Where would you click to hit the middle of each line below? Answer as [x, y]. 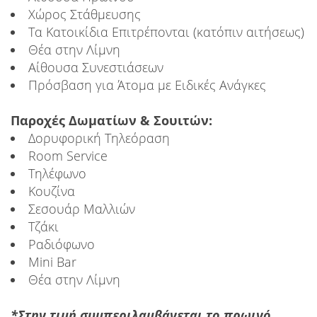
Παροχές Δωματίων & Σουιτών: [111, 121]
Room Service [68, 156]
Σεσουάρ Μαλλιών [82, 209]
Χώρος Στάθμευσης [85, 15]
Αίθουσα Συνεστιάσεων [96, 68]
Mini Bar [52, 262]
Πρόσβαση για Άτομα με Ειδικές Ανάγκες [147, 85]
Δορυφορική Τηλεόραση [99, 138]
